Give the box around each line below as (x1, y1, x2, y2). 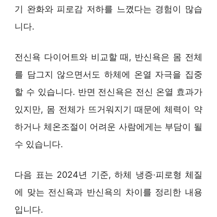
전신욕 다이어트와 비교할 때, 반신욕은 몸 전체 (15, 52, 202, 62)
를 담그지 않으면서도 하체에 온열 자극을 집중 (15, 69, 202, 80)
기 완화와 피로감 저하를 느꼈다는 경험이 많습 (15, 4, 202, 15)
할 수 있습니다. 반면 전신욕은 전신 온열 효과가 (15, 87, 202, 97)
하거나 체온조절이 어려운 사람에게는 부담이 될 (15, 122, 202, 132)
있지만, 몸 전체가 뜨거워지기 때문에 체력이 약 (15, 104, 202, 115)
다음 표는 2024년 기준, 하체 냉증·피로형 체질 (15, 170, 202, 180)
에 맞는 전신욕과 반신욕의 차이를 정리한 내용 (15, 187, 202, 198)
